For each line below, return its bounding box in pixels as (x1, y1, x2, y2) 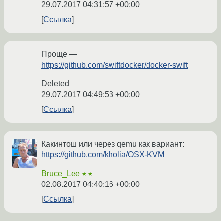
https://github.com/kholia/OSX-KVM (41, 150, 164, 159)
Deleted (41, 79, 69, 88)
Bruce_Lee (41, 169, 80, 178)
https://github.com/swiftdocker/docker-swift (41, 61, 188, 70)
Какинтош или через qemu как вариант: (41, 140, 184, 148)
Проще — (41, 50, 77, 59)
